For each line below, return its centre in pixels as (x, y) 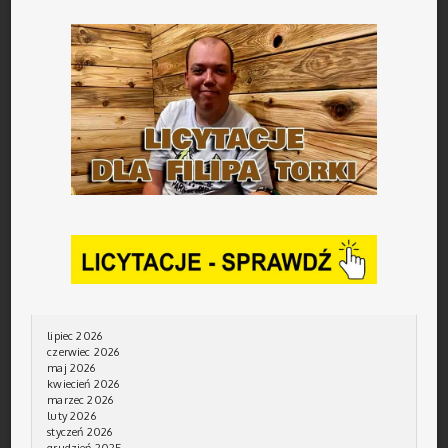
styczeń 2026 (80, 432)
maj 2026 (71, 368)
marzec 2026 (80, 400)
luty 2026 (71, 416)
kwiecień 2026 (83, 384)
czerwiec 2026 (83, 352)
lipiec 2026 (75, 336)
